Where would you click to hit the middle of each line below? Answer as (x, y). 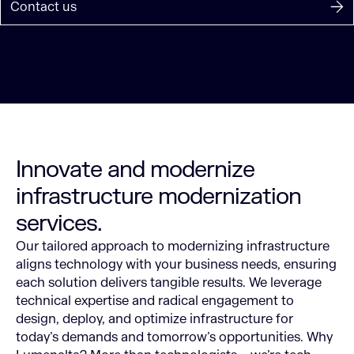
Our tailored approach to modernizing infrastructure (173, 246)
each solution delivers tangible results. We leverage (169, 282)
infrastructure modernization (158, 196)
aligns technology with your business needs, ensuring (176, 264)
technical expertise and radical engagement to (155, 300)
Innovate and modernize (135, 169)
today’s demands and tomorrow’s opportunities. (160, 337)
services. (59, 223)
